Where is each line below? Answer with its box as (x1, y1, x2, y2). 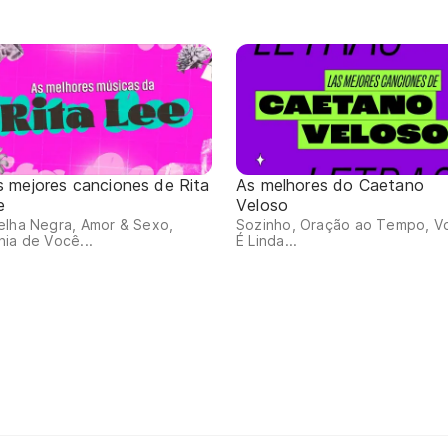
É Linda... (236, 232, 298, 250)
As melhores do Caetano (236, 175, 424, 196)
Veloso (236, 195, 289, 216)
